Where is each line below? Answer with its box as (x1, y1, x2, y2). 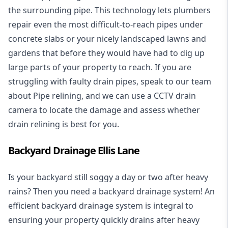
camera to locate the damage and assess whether (8, 104, 200, 116)
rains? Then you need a (8, 185, 99, 197)
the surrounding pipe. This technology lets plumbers (8, 4, 211, 16)
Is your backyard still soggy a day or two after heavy (8, 171, 208, 183)
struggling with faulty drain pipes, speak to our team (8, 75, 211, 87)
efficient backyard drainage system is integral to (8, 199, 193, 211)
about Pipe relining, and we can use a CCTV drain (8, 90, 196, 101)
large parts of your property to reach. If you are (8, 61, 191, 73)
